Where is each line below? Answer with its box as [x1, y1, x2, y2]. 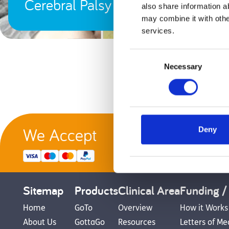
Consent [129, 50, 158, 59]
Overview [118, 204, 152, 213]
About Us [23, 218, 56, 227]
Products [75, 182, 118, 198]
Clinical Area [118, 182, 180, 198]
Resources [118, 218, 155, 227]
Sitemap [23, 182, 63, 198]
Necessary [164, 62, 202, 71]
